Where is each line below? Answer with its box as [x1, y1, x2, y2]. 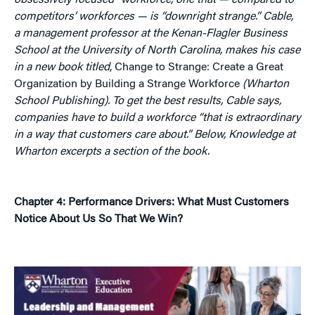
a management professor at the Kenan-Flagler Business [14, 28, 288, 39]
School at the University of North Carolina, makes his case [14, 45, 300, 56]
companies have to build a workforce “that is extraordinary [14, 112, 301, 124]
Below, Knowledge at [194, 129, 295, 141]
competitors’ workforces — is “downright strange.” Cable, [14, 11, 293, 22]
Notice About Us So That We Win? [14, 214, 183, 225]
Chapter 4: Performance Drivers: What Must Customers [14, 197, 289, 208]
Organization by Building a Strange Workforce [14, 79, 243, 90]
